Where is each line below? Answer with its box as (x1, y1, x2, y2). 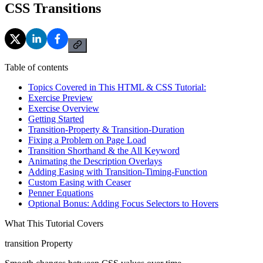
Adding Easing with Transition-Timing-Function (28, 166, 207, 177)
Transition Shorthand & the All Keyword (28, 145, 180, 156)
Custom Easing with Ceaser (28, 177, 131, 187)
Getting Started (28, 113, 84, 124)
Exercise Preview (28, 92, 93, 103)
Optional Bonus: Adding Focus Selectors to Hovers (28, 198, 218, 208)
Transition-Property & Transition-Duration (28, 124, 184, 134)
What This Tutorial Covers (5, 218, 103, 228)
